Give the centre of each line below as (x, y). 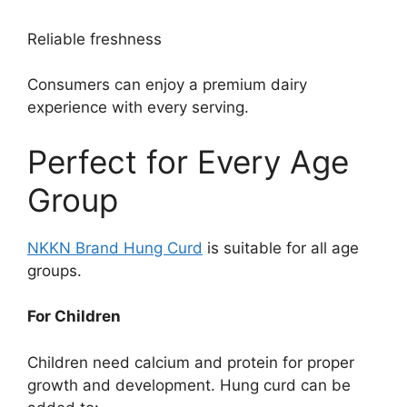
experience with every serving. (138, 107)
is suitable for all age (281, 248)
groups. (55, 270)
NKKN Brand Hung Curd (115, 248)
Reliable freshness (94, 39)
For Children (74, 316)
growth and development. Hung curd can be (189, 385)
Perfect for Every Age (188, 161)
